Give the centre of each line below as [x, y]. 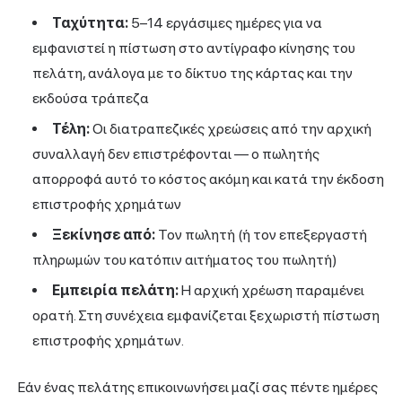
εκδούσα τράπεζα [91, 98]
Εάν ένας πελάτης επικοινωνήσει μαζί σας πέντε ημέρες [198, 387]
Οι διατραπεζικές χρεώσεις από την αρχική [231, 128]
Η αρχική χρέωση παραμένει [271, 290]
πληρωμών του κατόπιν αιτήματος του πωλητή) [185, 259]
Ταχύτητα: [90, 22]
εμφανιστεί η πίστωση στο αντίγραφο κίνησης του [194, 48]
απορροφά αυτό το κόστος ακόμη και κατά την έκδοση [208, 179]
